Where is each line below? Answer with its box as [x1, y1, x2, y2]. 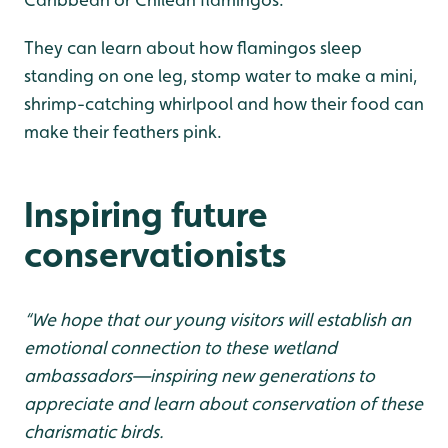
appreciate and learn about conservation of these [24, 393, 423, 415]
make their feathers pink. [24, 121, 222, 143]
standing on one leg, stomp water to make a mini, [24, 65, 417, 87]
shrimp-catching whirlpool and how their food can [24, 93, 424, 115]
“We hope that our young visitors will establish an [24, 309, 411, 331]
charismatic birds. [24, 421, 164, 443]
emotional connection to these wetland [24, 337, 337, 359]
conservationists [24, 233, 287, 276]
